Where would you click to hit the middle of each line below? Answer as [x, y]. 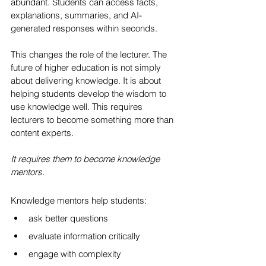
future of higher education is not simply [87, 67]
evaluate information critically [84, 236]
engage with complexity [75, 254]
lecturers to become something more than [93, 120]
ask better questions [68, 218]
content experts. [42, 133]
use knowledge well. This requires [78, 107]
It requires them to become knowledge [86, 159]
